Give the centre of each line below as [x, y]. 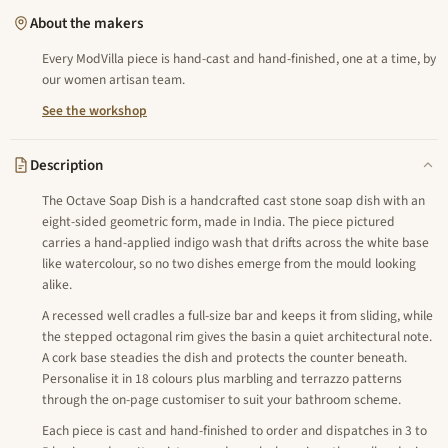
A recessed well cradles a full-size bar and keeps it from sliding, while [237, 315]
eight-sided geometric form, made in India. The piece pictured [218, 221]
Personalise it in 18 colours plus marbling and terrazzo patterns [222, 378]
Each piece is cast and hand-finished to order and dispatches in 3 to [234, 430]
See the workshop [94, 110]
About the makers [86, 23]
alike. [57, 284]
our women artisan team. [113, 79]
